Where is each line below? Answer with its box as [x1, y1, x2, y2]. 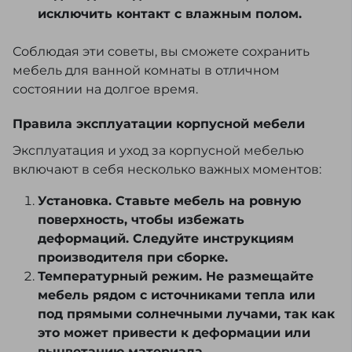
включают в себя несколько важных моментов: [13, 162, 321, 178]
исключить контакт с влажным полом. [38, 6, 302, 22]
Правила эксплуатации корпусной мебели [13, 116, 305, 132]
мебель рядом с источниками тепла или [38, 288, 315, 303]
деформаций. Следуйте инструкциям [38, 231, 294, 247]
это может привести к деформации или [38, 325, 310, 341]
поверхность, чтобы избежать [38, 212, 244, 228]
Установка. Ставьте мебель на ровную [38, 193, 301, 209]
